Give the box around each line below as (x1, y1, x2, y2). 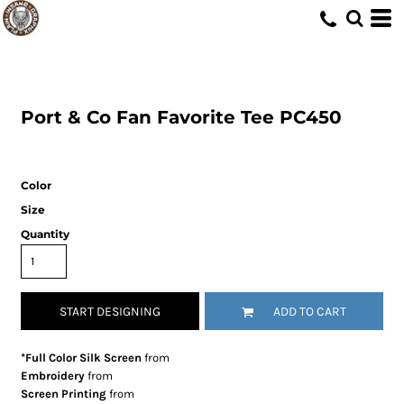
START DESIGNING (60, 304, 161, 320)
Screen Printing (21, 387, 107, 400)
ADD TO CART (272, 304, 346, 320)
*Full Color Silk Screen (21, 351, 142, 364)
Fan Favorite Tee (116, 106, 275, 128)
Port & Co (21, 106, 112, 128)
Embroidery (21, 369, 86, 382)
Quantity (21, 227, 70, 241)
